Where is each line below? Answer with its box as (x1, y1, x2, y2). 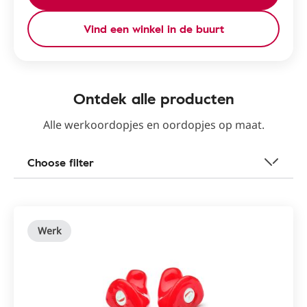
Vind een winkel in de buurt (83, 21, 224, 38)
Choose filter (27, 154, 94, 171)
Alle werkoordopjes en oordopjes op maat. (42, 117, 265, 133)
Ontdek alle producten (73, 87, 234, 110)
